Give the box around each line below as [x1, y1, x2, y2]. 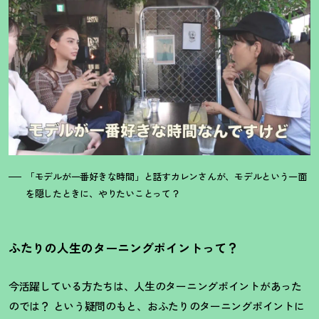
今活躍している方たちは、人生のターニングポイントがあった [9, 278, 302, 293]
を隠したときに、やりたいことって [26, 186, 171, 200]
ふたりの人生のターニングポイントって [9, 238, 226, 256]
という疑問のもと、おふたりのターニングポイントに [50, 298, 305, 313]
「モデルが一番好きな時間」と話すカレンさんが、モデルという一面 [26, 169, 307, 183]
